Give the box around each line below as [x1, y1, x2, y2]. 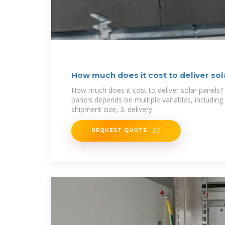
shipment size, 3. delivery [71, 104, 152, 114]
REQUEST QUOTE [91, 127, 149, 134]
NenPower [71, 81, 115, 90]
